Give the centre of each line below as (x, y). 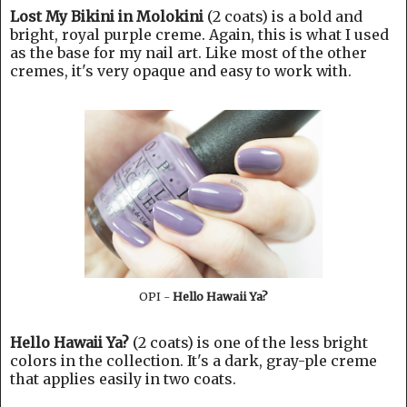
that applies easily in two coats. (123, 378)
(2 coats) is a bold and (285, 17)
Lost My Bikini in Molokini (109, 17)
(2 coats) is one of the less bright (248, 342)
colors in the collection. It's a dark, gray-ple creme (194, 360)
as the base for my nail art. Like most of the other (189, 53)
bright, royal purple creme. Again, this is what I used (199, 35)
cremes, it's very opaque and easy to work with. (181, 71)
